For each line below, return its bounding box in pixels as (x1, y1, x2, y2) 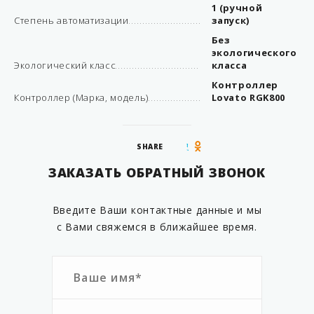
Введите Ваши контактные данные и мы (52, 203, 262, 217)
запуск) (211, 14, 250, 27)
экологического (211, 46, 297, 59)
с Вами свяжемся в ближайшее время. (57, 220, 257, 233)
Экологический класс (14, 59, 116, 71)
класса (211, 59, 247, 71)
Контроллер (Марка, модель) (14, 91, 149, 104)
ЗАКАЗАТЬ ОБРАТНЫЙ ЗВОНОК (48, 164, 266, 181)
